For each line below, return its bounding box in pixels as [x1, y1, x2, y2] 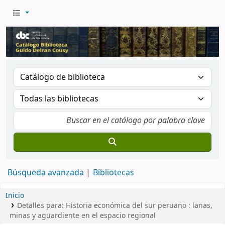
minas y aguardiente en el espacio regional [10, 210, 156, 221]
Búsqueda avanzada [8, 167, 84, 179]
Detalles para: [17, 200, 66, 211]
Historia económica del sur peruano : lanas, [65, 200, 212, 211]
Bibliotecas [93, 167, 134, 179]
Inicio [6, 190, 24, 201]
